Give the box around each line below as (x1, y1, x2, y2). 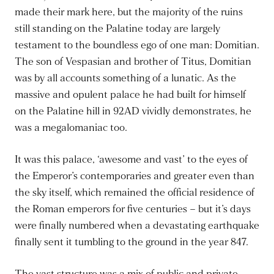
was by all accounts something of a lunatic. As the (15, 72, 236, 86)
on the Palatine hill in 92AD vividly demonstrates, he (15, 105, 251, 119)
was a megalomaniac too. (15, 121, 127, 135)
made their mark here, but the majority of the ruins (15, 6, 243, 20)
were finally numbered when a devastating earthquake (15, 219, 259, 233)
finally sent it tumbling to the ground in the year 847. (15, 235, 248, 250)
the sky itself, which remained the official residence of (15, 186, 254, 200)
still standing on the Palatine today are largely (15, 22, 220, 36)
